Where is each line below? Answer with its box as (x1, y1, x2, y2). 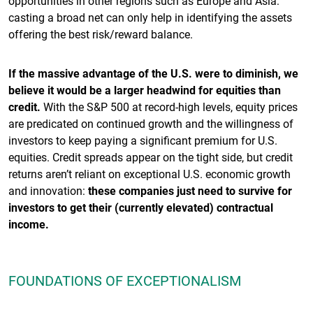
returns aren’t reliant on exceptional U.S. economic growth (8, 166, 291, 181)
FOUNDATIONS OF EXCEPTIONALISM (8, 271, 241, 289)
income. (8, 217, 49, 231)
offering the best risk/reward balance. (8, 27, 193, 41)
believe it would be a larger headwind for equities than (8, 82, 281, 97)
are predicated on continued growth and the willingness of (8, 116, 293, 131)
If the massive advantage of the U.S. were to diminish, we (8, 66, 298, 80)
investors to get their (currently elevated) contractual (8, 200, 273, 214)
